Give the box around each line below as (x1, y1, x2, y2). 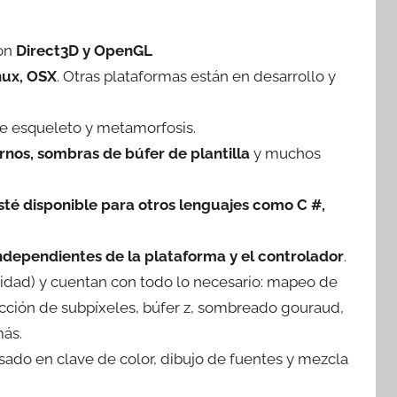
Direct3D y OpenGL (15, 41, 152, 59)
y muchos (249, 144, 321, 162)
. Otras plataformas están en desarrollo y (56, 66, 336, 85)
